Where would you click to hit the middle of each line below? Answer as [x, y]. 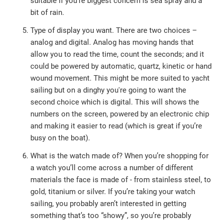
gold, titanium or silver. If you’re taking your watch [113, 192]
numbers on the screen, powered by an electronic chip [120, 114]
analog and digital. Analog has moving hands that [112, 42]
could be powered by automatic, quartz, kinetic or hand [121, 66]
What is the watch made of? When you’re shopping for [120, 156]
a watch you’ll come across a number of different [112, 168]
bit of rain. [48, 12]
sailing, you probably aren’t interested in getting [109, 204]
